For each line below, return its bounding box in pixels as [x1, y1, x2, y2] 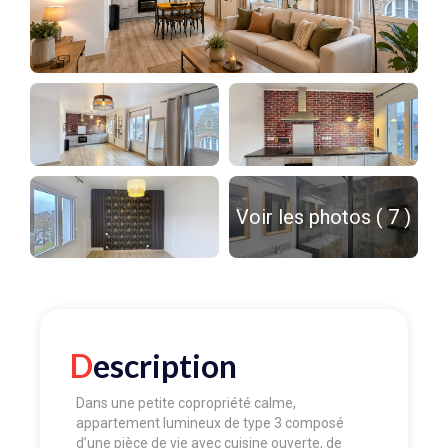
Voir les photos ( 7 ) [236, 205, 411, 230]
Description [93, 345, 237, 385]
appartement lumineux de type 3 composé [76, 414, 344, 431]
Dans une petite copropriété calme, [76, 394, 296, 411]
